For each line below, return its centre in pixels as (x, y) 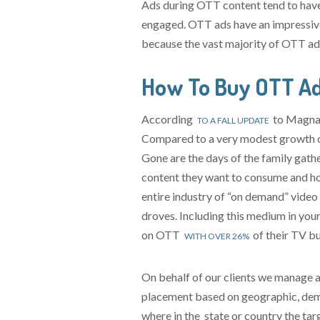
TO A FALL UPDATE (233, 120)
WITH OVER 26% (216, 236)
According (169, 119)
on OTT (162, 235)
